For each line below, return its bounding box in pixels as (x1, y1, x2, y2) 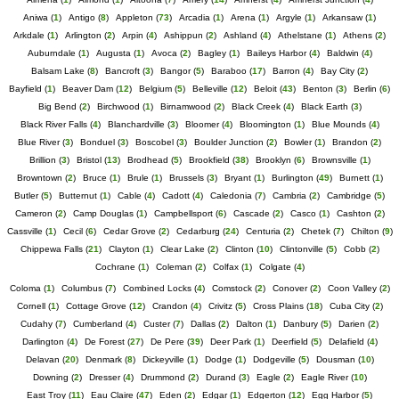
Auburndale (27, 48, 76, 58)
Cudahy (20, 319, 53, 329)
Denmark (85, 354, 122, 364)
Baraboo (211, 66, 247, 76)
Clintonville (279, 244, 323, 254)
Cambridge (327, 191, 371, 200)
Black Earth (300, 102, 348, 111)
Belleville (192, 84, 228, 94)
